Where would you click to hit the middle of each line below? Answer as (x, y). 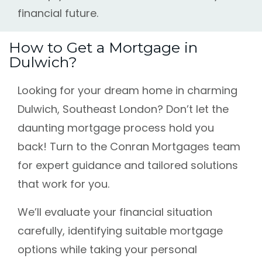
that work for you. (63, 184)
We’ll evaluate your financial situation (115, 212)
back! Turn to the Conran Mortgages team (129, 147)
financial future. (58, 13)
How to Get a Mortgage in (103, 48)
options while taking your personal (107, 250)
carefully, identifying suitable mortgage (120, 231)
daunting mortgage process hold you (116, 128)
